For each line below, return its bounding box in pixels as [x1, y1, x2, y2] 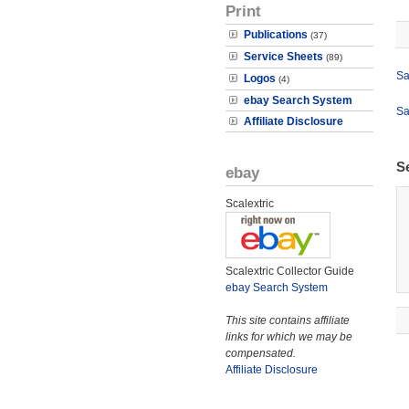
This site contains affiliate [225, 314, 350, 327]
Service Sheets [244, 50, 323, 63]
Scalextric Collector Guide [225, 265, 354, 278]
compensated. [225, 347, 296, 360]
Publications [244, 28, 308, 41]
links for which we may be [225, 330, 352, 343]
